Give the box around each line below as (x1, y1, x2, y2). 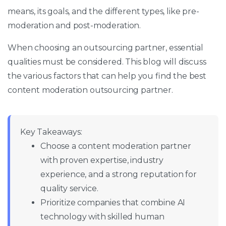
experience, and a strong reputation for (40, 169, 197, 179)
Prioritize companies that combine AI (40, 197, 186, 207)
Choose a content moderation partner (40, 141, 191, 151)
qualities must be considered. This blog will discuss (8, 56, 206, 67)
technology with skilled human (40, 211, 164, 221)
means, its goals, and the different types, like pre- (8, 6, 199, 16)
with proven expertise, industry (40, 155, 164, 165)
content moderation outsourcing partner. (8, 85, 173, 95)
